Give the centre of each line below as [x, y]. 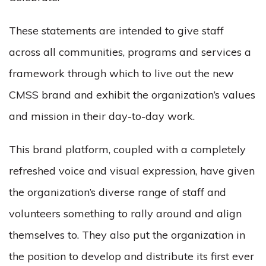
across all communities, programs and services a [130, 52]
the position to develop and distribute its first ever [132, 256]
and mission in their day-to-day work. [102, 116]
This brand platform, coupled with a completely [127, 149]
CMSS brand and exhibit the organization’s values [132, 95]
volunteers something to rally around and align [125, 213]
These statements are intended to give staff [116, 31]
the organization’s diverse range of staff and [118, 192]
